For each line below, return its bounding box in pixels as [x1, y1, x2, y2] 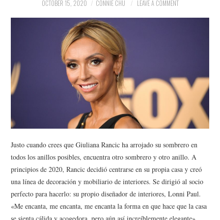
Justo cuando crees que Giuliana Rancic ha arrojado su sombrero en [11, 140, 198, 150]
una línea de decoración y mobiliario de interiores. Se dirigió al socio [11, 177, 204, 187]
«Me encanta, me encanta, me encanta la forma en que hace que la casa [11, 201, 207, 211]
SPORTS [21, 74, 49, 86]
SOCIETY [21, 49, 51, 61]
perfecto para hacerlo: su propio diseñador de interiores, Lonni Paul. [11, 189, 201, 199]
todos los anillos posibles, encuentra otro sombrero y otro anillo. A [11, 152, 197, 162]
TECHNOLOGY [21, 99, 67, 111]
